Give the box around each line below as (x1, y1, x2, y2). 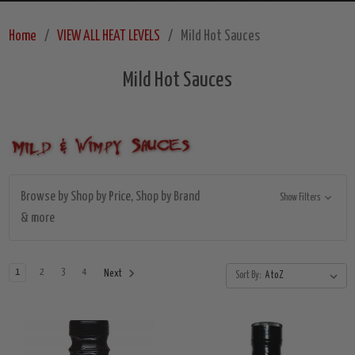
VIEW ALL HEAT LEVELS (56, 29, 160, 44)
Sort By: (235, 270, 261, 281)
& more (20, 212, 55, 226)
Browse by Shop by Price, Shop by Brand (20, 190, 200, 204)
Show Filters (280, 193, 323, 204)
